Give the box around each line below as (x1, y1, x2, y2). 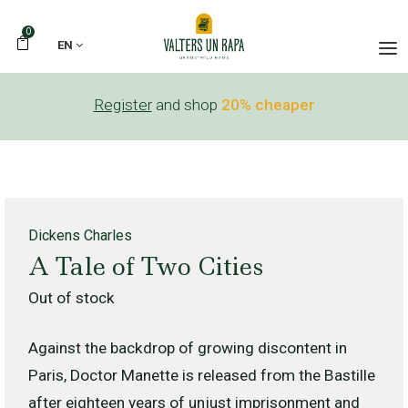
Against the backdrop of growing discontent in (27, 339, 347, 358)
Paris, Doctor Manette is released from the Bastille (27, 366, 375, 385)
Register (93, 96, 152, 114)
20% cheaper (217, 96, 315, 114)
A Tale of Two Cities (27, 250, 263, 283)
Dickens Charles (27, 227, 132, 245)
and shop (155, 96, 218, 114)
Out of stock (27, 289, 115, 308)
